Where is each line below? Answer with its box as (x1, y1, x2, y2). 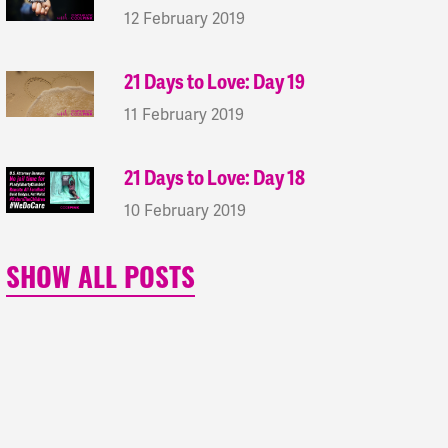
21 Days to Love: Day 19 (124, 70, 306, 95)
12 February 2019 (124, 8, 246, 29)
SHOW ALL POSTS (6, 268, 195, 295)
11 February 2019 (124, 104, 245, 125)
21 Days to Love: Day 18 (124, 166, 306, 191)
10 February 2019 (124, 200, 247, 221)
